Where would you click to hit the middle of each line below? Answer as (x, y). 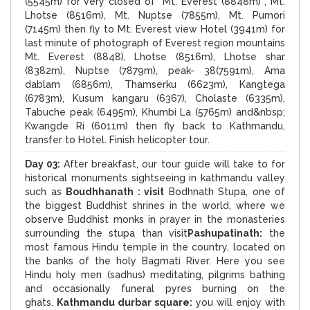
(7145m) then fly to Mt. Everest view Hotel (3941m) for (155, 29)
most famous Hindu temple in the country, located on (155, 247)
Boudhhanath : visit (115, 191)
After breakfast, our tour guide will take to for (173, 164)
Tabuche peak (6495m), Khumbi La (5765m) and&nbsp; (155, 112)
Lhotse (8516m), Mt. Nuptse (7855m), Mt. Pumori (155, 15)
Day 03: (43, 164)
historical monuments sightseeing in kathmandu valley (155, 177)
